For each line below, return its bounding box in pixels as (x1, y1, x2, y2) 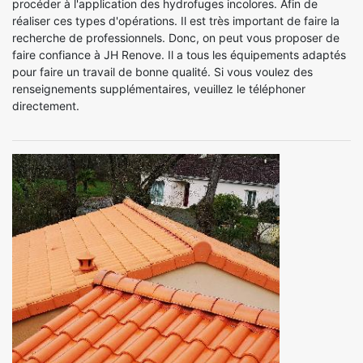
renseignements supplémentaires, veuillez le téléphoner (12, 82, 305, 96)
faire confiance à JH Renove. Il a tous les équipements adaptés (12, 48, 346, 62)
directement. (12, 99, 79, 113)
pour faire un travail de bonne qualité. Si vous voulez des (12, 65, 313, 79)
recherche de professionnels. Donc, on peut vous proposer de (12, 31, 340, 45)
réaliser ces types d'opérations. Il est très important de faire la (12, 14, 340, 28)
